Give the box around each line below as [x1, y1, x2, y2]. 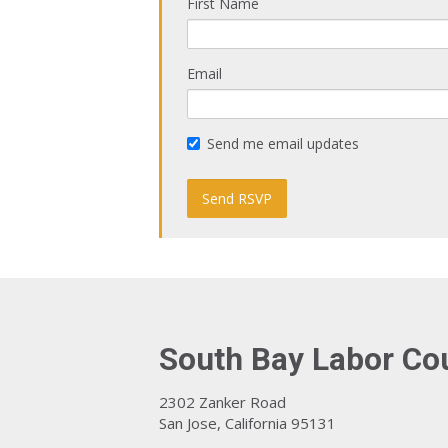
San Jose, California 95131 [159, 413, 336, 433]
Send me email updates [207, 134, 359, 153]
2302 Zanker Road [159, 392, 286, 412]
